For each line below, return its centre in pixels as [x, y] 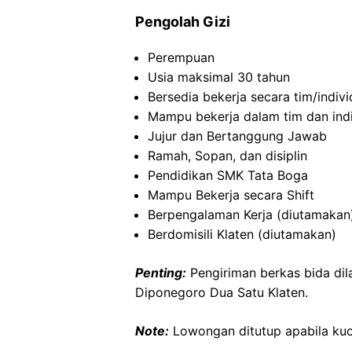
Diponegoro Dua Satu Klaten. [222, 292]
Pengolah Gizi [183, 22]
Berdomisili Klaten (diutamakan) [242, 234]
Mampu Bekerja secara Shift [231, 195]
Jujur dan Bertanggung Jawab [237, 136]
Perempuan [181, 57]
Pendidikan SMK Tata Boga [228, 175]
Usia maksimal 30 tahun [219, 77]
